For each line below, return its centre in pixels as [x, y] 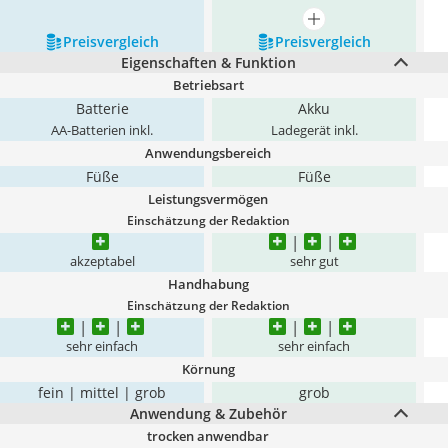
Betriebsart [208, 85]
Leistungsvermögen [208, 199]
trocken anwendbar [208, 436]
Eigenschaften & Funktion [208, 62]
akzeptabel [102, 261]
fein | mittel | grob [102, 392]
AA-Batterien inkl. [102, 130]
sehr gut [314, 261]
